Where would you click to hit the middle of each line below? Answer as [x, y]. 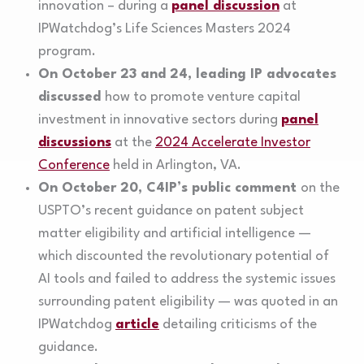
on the [320, 188]
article [137, 325]
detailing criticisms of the [238, 325]
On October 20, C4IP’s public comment [169, 188]
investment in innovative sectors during [159, 120]
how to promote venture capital [202, 97]
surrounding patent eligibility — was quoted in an [188, 302]
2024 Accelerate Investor [232, 143]
